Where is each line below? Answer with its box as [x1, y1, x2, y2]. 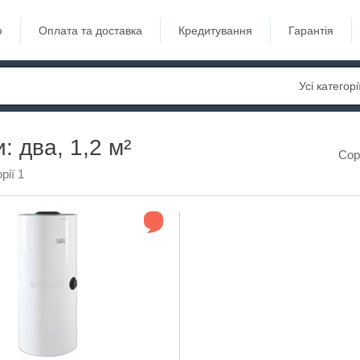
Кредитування [178, 23, 252, 37]
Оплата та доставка [39, 23, 142, 37]
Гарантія [288, 23, 333, 37]
